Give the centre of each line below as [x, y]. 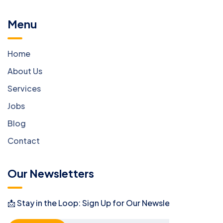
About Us [25, 71]
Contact [24, 140]
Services [24, 88]
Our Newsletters [51, 173]
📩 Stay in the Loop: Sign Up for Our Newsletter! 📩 [102, 203]
